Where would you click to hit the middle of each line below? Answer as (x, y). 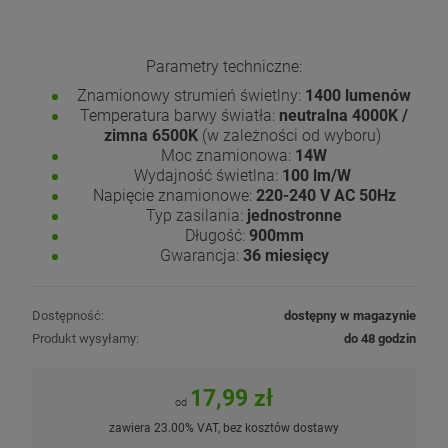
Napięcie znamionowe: (174, 195)
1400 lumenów (358, 95)
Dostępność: (68, 315)
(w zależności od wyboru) (293, 135)
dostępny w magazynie (350, 315)
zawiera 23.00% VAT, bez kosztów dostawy (224, 427)
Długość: (214, 235)
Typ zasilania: (196, 215)
